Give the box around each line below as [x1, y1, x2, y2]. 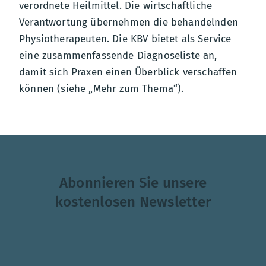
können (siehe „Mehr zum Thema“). [19, 83, 184, 95]
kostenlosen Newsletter [55, 194, 211, 210]
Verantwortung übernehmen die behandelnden [19, 16, 238, 28]
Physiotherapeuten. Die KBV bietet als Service [19, 33, 232, 45]
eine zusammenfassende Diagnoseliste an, [19, 49, 217, 62]
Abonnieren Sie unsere [59, 175, 207, 191]
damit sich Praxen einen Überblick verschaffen [19, 66, 237, 78]
